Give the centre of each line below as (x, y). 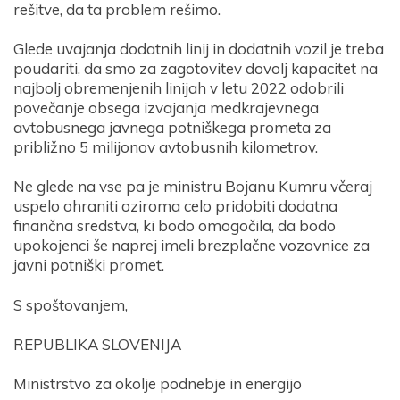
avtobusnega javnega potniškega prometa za (172, 128)
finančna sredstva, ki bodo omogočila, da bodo (175, 226)
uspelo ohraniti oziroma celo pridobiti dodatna (175, 206)
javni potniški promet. (89, 265)
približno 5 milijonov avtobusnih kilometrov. (166, 147)
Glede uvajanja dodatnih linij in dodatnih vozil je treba (199, 49)
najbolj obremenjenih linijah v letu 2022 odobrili (179, 88)
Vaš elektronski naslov (104, 316)
